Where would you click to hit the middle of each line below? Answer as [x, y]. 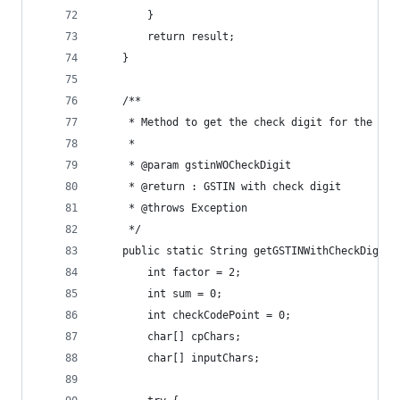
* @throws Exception [185, 208]
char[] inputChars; [204, 358]
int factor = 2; [194, 272]
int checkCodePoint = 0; [219, 315]
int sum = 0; [185, 294]
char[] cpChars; [194, 337]
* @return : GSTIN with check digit [232, 187]
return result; [191, 37]
